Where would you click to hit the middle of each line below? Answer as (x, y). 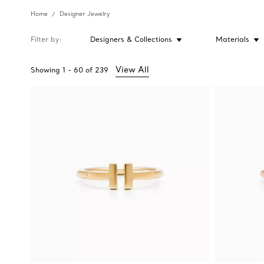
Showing (45, 70)
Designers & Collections (131, 39)
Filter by (45, 39)
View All (132, 70)
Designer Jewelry (85, 14)
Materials (232, 39)
